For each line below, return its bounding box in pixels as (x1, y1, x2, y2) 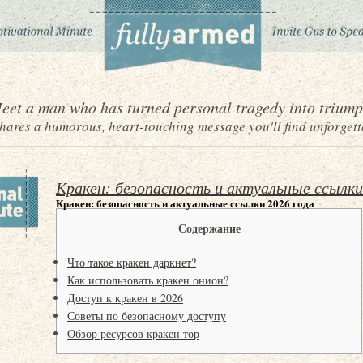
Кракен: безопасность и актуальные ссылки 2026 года (56, 195, 314, 211)
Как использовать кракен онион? (67, 272, 228, 288)
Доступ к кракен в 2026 (67, 290, 183, 305)
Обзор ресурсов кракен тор (67, 326, 199, 341)
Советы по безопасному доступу (67, 308, 226, 323)
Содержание (177, 220, 241, 237)
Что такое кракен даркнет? (67, 254, 196, 270)
